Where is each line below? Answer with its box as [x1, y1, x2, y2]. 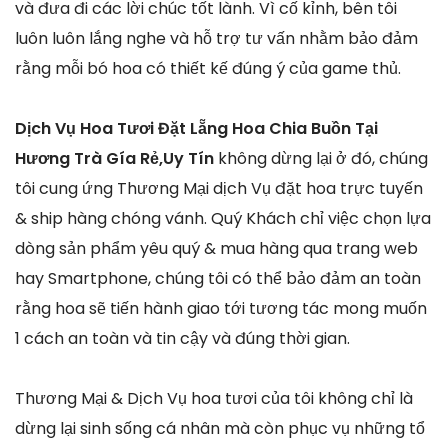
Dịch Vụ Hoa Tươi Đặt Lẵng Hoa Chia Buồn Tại [15, 116, 378, 140]
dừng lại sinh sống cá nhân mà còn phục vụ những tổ [15, 416, 425, 440]
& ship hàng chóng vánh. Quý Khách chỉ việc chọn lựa [15, 206, 431, 230]
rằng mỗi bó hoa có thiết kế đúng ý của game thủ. [15, 56, 401, 80]
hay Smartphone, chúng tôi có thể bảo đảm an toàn [15, 266, 421, 290]
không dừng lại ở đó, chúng [218, 146, 428, 170]
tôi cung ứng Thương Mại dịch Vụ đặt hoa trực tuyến [15, 176, 423, 200]
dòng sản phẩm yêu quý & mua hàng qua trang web [15, 236, 418, 260]
